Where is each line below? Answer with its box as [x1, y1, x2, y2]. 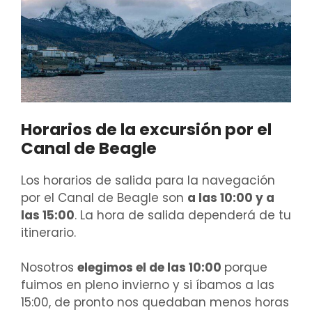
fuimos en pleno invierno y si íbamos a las [21, 276, 274, 294]
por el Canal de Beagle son [21, 189, 187, 206]
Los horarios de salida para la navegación [21, 171, 275, 189]
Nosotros [21, 259, 77, 276]
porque [224, 259, 267, 276]
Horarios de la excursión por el [21, 118, 272, 141]
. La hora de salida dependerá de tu [75, 206, 291, 224]
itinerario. [21, 224, 76, 241]
